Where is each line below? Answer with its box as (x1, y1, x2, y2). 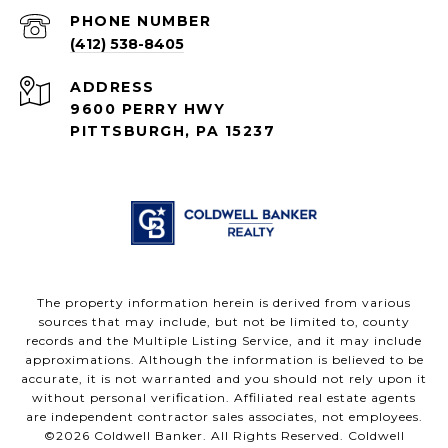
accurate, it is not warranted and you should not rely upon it (21, 370, 427, 386)
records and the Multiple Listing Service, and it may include (26, 332, 422, 348)
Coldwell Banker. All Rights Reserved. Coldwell (89, 427, 405, 443)
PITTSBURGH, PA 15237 (70, 121, 275, 140)
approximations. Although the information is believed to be (24, 351, 424, 367)
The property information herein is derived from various (37, 294, 411, 310)
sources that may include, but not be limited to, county (38, 313, 410, 329)
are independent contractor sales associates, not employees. (25, 408, 423, 424)
